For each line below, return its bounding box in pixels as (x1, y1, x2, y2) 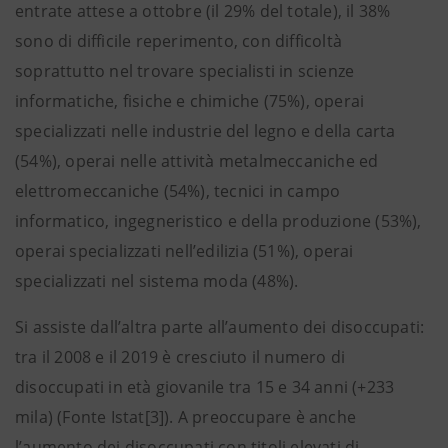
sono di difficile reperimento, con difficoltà (15, 30, 343, 52)
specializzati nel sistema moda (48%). (15, 270, 299, 292)
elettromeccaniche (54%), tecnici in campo (15, 180, 341, 202)
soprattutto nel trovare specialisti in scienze (15, 60, 355, 82)
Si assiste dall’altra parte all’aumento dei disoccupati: (15, 316, 425, 338)
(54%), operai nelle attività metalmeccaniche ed (15, 150, 379, 172)
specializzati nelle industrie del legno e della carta (15, 120, 396, 142)
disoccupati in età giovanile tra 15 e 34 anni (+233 (15, 376, 395, 398)
